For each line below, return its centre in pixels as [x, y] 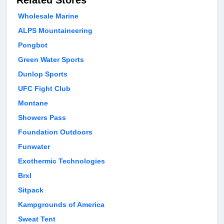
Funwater [34, 147]
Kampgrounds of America [61, 205]
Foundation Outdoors [55, 132]
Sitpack [31, 190]
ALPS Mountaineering [55, 31]
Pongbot [33, 45]
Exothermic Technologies [61, 161]
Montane [33, 103]
